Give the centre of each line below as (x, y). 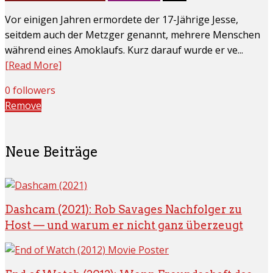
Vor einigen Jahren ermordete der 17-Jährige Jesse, (122, 19)
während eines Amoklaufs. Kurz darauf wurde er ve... (124, 50)
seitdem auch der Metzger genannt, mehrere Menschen (133, 34)
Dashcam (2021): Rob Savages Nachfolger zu (123, 210)
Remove (23, 105)
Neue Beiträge (51, 151)
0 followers (30, 90)
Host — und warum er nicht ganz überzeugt (124, 225)
